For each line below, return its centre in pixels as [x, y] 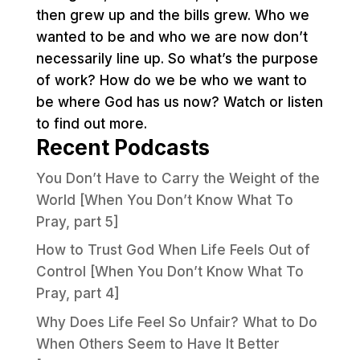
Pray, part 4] [78, 294]
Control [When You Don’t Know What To [170, 272]
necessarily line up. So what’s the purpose [177, 58]
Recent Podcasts [123, 147]
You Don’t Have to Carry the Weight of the [178, 178]
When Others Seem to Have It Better [157, 344]
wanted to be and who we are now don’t [172, 37]
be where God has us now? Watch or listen [179, 102]
